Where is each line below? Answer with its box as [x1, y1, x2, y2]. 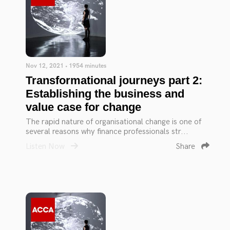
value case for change [26, 101, 141, 113]
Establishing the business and [26, 87, 184, 100]
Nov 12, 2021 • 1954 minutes [26, 62, 106, 70]
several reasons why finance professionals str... [26, 127, 188, 137]
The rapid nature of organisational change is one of [26, 117, 201, 127]
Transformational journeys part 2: [26, 74, 202, 87]
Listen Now [26, 142, 67, 151]
